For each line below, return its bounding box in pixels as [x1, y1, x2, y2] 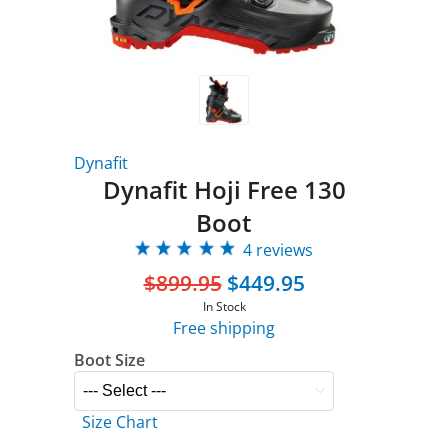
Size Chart [82, 411, 158, 433]
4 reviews [243, 239, 313, 261]
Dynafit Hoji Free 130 [102, 173, 346, 206]
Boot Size [74, 349, 145, 371]
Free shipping [173, 317, 275, 339]
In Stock [202, 298, 246, 315]
